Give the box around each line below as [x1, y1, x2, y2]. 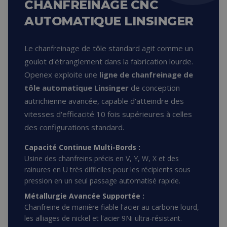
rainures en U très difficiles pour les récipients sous [24, 165, 191, 174]
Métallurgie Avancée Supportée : [24, 191, 144, 201]
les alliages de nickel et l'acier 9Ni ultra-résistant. [24, 213, 182, 223]
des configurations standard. [24, 122, 124, 132]
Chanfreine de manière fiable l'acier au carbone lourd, [24, 202, 199, 212]
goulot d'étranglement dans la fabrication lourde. [24, 56, 193, 66]
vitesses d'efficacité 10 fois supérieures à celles [24, 109, 192, 119]
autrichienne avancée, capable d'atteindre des [24, 96, 184, 106]
